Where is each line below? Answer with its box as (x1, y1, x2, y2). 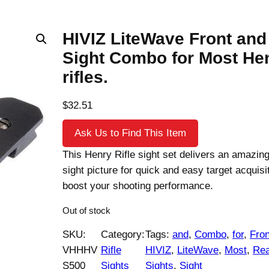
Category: (100, 229, 145, 241)
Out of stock (62, 205, 110, 216)
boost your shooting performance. (62, 180, 213, 192)
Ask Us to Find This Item (74, 127, 186, 139)
